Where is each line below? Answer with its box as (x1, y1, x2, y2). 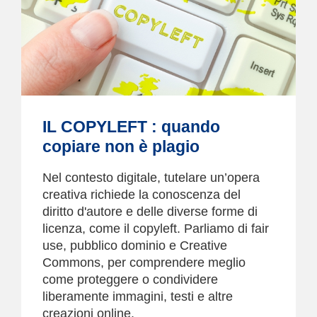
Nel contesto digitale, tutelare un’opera (42, 171, 260, 185)
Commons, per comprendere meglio (42, 255, 246, 270)
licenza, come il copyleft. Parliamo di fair (42, 221, 269, 236)
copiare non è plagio (42, 137, 200, 156)
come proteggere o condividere (42, 272, 218, 287)
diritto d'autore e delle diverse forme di (42, 204, 258, 219)
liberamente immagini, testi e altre (42, 289, 233, 304)
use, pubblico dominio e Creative (42, 238, 227, 253)
